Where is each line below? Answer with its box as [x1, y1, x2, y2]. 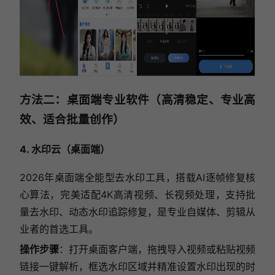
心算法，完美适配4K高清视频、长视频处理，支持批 [19, 188, 256, 201]
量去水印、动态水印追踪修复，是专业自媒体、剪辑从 [19, 206, 256, 219]
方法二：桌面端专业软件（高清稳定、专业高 [19, 93, 256, 107]
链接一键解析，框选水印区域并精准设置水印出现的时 [19, 260, 256, 273]
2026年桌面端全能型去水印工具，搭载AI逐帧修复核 [19, 171, 256, 184]
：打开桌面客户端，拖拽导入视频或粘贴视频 [58, 243, 256, 256]
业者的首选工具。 [19, 223, 98, 236]
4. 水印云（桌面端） [19, 143, 110, 156]
